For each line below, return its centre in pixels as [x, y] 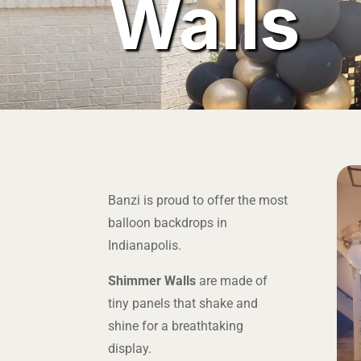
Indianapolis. [145, 245]
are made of [232, 281]
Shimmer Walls [152, 281]
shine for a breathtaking [176, 326]
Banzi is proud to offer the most [198, 200]
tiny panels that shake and [183, 303]
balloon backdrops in [168, 223]
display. [130, 349]
